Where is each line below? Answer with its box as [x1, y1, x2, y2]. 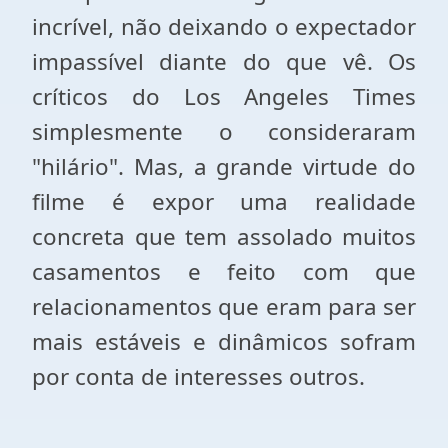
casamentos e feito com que [32, 256, 416, 287]
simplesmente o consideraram [32, 116, 416, 147]
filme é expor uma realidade [32, 186, 416, 217]
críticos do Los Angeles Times [32, 81, 416, 112]
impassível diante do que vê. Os [32, 46, 416, 77]
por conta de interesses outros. [32, 361, 365, 392]
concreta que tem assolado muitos [32, 221, 416, 252]
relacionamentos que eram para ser [32, 291, 416, 322]
